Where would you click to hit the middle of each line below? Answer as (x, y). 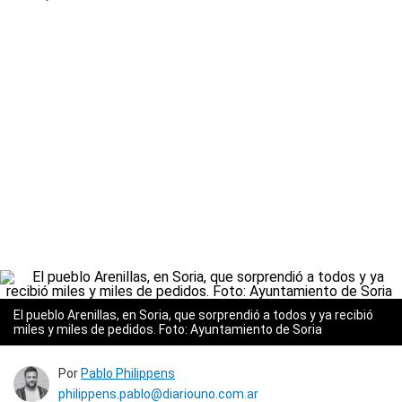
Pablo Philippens (128, 373)
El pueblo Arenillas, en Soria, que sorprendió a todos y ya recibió (193, 315)
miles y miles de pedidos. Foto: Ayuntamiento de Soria (169, 329)
